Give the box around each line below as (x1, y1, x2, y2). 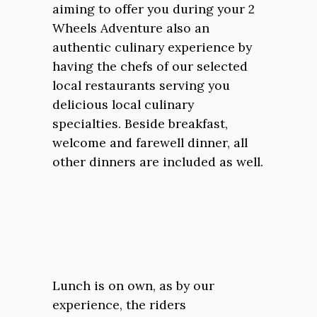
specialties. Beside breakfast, (52, 115, 228, 132)
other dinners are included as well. (52, 154, 263, 170)
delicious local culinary (52, 96, 194, 113)
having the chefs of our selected (52, 58, 248, 74)
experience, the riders (52, 296, 186, 313)
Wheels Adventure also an (52, 20, 209, 36)
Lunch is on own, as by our (52, 277, 214, 294)
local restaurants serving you (52, 77, 230, 93)
